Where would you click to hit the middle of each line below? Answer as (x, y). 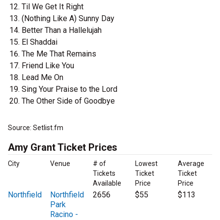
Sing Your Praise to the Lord (69, 89)
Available (107, 183)
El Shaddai (40, 42)
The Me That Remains (59, 54)
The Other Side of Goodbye (68, 101)
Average (191, 164)
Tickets (104, 174)
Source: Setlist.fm (36, 128)
